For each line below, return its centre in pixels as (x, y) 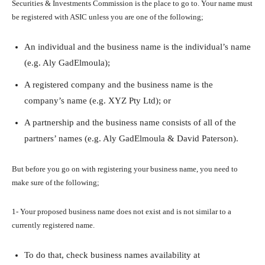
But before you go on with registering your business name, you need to (125, 169)
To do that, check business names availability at (112, 255)
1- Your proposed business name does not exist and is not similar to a (122, 212)
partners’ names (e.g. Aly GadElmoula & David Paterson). (131, 139)
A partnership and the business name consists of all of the (130, 123)
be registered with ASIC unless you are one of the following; (108, 17)
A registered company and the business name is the (119, 85)
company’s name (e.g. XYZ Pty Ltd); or (98, 101)
